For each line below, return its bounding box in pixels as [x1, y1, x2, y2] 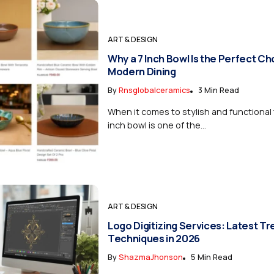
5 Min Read [190, 251, 232, 262]
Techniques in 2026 [107, 231, 200, 245]
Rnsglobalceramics [118, 84, 190, 95]
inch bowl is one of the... [107, 119, 206, 131]
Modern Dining [107, 64, 176, 78]
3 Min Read [198, 84, 239, 95]
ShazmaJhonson [118, 251, 183, 262]
